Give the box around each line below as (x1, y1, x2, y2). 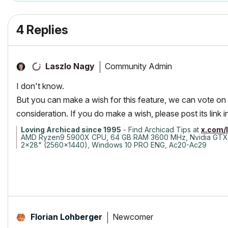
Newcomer (112, 211, 153, 222)
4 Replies (16, 22, 68, 37)
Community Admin (105, 61, 172, 71)
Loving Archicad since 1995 (21, 125, 121, 134)
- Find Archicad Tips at (121, 125, 201, 134)
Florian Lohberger (31, 212, 102, 222)
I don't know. (16, 81, 64, 91)
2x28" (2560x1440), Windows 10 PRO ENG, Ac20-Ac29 (21, 140, 207, 149)
